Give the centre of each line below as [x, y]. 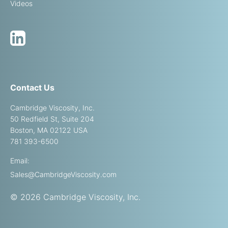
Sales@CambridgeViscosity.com [63, 174]
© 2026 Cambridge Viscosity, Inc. [75, 197]
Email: [20, 160]
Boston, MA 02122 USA [49, 130]
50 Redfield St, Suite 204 [52, 119]
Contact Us [32, 87]
